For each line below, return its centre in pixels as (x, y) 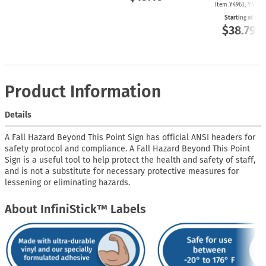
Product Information (83, 91)
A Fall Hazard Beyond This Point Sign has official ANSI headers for (130, 137)
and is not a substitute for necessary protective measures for (122, 171)
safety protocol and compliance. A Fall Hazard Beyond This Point (127, 148)
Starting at (239, 18)
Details (18, 115)
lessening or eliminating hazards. (67, 182)
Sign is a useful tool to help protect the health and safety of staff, (130, 160)
